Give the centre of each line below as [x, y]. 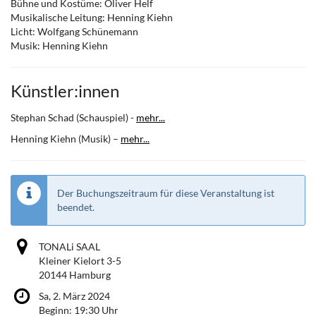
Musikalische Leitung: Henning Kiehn [92, 18]
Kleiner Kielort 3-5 [80, 261]
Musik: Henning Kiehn [59, 46]
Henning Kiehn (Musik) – [66, 139]
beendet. [76, 207]
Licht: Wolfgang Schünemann [74, 32]
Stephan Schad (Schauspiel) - [73, 118]
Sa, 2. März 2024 [74, 296]
